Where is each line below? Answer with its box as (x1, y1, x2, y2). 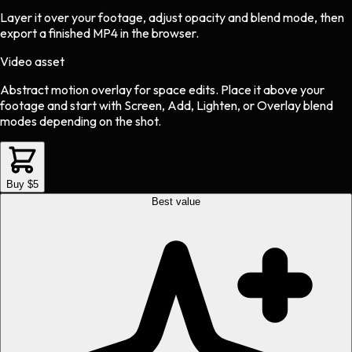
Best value (152, 195, 200, 207)
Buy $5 (6, 178, 38, 190)
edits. (186, 81, 221, 97)
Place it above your (221, 81, 324, 97)
